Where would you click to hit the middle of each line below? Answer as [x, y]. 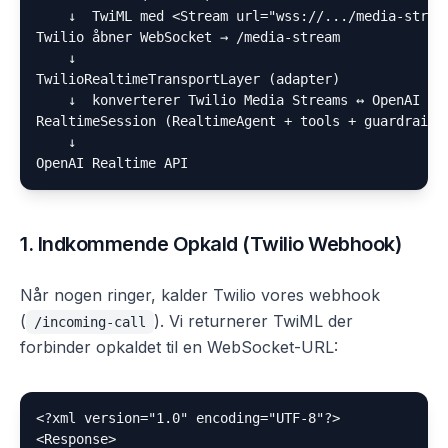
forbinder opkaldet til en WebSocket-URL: [179, 347]
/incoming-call [90, 322]
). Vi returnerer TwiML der [253, 321]
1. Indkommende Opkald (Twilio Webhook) [210, 244]
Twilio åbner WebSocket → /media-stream [188, 37]
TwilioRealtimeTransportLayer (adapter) [188, 79]
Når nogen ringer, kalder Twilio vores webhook [200, 295]
